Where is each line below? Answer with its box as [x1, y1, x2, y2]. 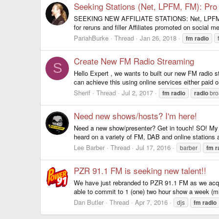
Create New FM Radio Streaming [74, 55, 194, 67]
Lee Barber [74, 142, 105, 152]
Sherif [74, 88, 90, 97]
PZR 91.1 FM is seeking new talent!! [74, 164, 206, 177]
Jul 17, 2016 [136, 142, 171, 152]
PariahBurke [74, 33, 109, 43]
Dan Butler [74, 197, 104, 207]
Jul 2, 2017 [122, 88, 153, 97]
